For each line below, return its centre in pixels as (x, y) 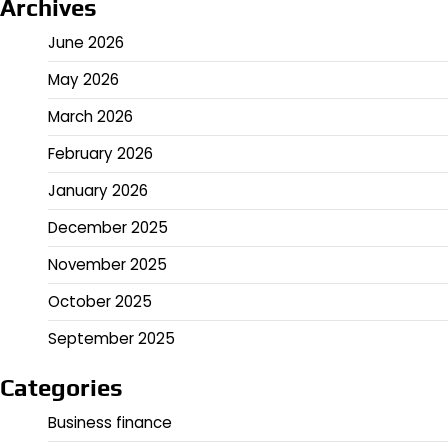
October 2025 (100, 301)
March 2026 (90, 116)
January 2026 (98, 190)
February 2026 (100, 153)
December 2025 (108, 227)
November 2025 (107, 264)
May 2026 (83, 79)
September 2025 (111, 338)
